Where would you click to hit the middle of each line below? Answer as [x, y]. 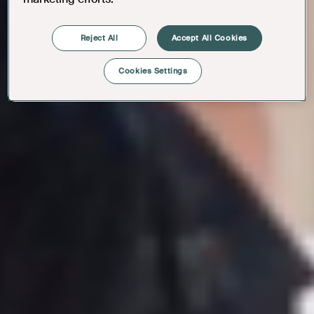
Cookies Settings [153, 71]
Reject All [99, 38]
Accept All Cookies [209, 38]
